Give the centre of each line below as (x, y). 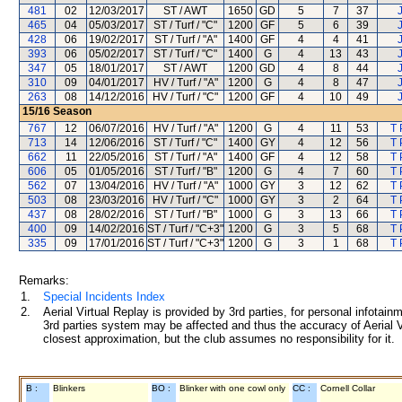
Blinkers (69, 388)
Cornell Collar (348, 388)
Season (71, 111)
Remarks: (44, 280)
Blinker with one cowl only (232, 388)
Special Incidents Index (104, 297)
